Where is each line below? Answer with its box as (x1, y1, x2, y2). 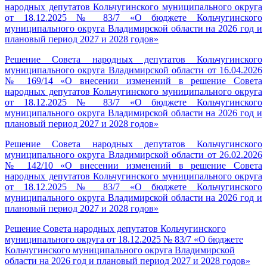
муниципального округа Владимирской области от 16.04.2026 (5, 65, 262, 75)
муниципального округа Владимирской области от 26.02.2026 (5, 150, 262, 160)
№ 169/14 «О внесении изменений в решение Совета (5, 76, 262, 86)
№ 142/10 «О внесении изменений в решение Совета (5, 160, 262, 170)
